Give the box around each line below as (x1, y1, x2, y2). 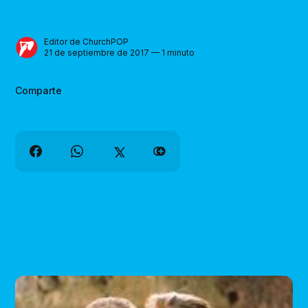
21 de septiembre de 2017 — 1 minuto (44, 47, 195, 58)
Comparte (15, 84, 63, 96)
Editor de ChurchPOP (44, 36, 129, 47)
